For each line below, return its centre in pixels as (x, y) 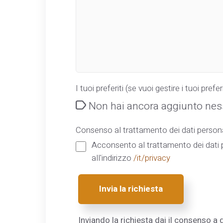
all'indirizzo (112, 158)
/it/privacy (152, 158)
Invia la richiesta (131, 189)
